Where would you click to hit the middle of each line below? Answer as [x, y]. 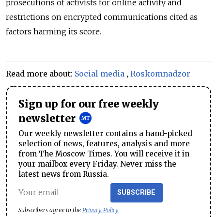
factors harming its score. [54, 31]
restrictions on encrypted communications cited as [102, 17]
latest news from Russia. [64, 174]
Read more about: [40, 73]
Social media [100, 73]
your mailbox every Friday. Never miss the [97, 164]
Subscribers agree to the [50, 210]
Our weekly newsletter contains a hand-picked [105, 133]
